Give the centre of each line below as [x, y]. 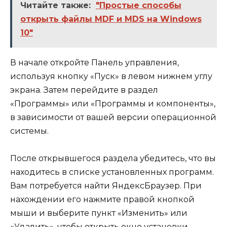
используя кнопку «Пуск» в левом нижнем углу [111, 76]
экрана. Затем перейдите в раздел [84, 90]
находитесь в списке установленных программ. [112, 172]
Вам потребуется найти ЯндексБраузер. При [106, 185]
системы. [29, 131]
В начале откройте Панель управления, [94, 62]
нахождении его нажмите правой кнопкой [102, 199]
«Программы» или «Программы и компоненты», [113, 103]
